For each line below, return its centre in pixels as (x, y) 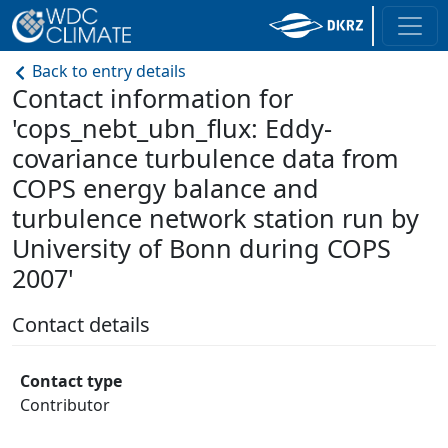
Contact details (81, 324)
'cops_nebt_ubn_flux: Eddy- (172, 128)
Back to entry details (107, 71)
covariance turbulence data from (205, 158)
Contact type (71, 381)
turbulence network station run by (215, 218)
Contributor (65, 405)
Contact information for (152, 98)
